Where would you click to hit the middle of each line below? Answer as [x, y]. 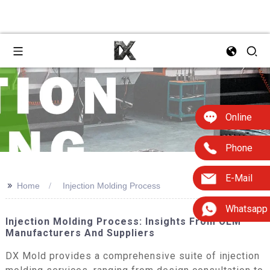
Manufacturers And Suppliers [80, 233]
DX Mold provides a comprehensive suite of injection [132, 256]
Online [239, 117]
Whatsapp [246, 209]
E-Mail [239, 178]
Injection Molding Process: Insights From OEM [123, 221]
